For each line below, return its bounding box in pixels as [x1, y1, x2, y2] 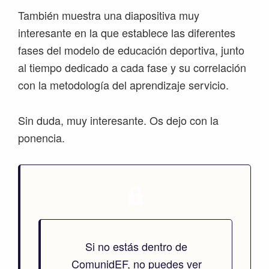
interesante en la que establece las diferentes [18, 25, 235, 40]
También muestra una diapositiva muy [18, 7, 199, 23]
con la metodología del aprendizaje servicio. [18, 77, 229, 92]
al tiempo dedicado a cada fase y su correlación [18, 59, 246, 75]
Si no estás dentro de [85, 238, 187, 254]
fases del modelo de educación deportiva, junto [18, 42, 244, 58]
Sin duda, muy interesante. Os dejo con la [18, 112, 219, 128]
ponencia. [18, 130, 65, 145]
